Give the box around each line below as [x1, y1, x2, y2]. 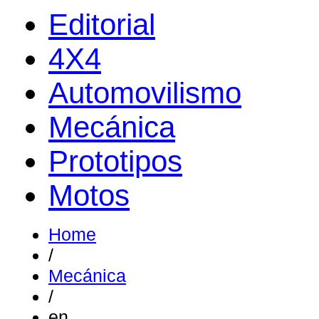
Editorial [48, 8, 155, 41]
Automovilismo [48, 76, 241, 110]
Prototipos [48, 145, 182, 178]
